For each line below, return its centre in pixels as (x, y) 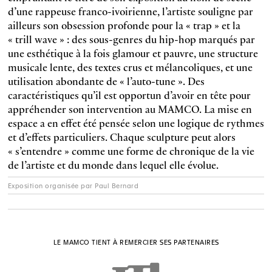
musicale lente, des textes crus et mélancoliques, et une (130, 67)
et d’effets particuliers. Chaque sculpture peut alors (121, 137)
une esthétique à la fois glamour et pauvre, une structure (133, 53)
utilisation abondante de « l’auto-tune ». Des (106, 81)
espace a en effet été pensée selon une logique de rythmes (136, 123)
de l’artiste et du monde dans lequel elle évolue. (113, 165)
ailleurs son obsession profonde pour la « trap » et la (124, 25)
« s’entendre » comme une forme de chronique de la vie (131, 151)
